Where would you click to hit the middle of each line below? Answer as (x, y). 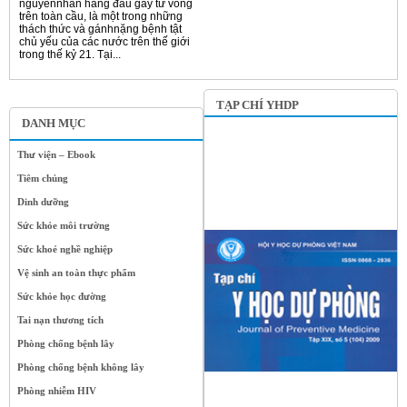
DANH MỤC (54, 124)
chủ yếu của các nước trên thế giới (104, 42)
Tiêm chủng (43, 179)
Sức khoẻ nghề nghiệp (65, 249)
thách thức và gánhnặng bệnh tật (100, 30)
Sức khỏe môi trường (64, 226)
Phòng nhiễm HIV (57, 391)
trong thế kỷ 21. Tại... (70, 55)
